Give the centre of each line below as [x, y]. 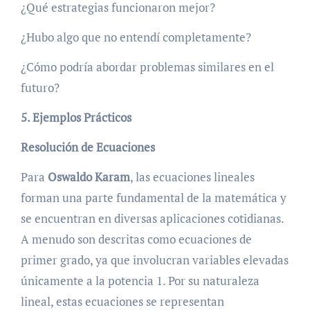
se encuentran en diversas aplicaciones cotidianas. [152, 218]
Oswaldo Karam [89, 176]
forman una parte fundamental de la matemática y [153, 197]
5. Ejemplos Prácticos [76, 117]
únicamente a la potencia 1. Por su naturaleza [140, 280]
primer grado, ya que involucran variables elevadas [154, 259]
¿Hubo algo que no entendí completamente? [136, 37]
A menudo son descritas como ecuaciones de [136, 239]
